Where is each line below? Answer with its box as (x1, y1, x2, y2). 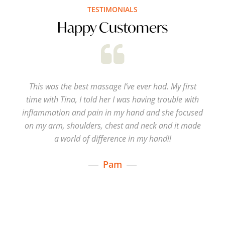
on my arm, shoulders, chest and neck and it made (24, 120, 201, 132)
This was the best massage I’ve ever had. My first (29, 81, 196, 92)
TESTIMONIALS (87, 5, 138, 15)
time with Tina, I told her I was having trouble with (26, 94, 199, 105)
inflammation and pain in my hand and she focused (22, 107, 203, 119)
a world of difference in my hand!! (54, 133, 171, 145)
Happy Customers (57, 18, 168, 37)
